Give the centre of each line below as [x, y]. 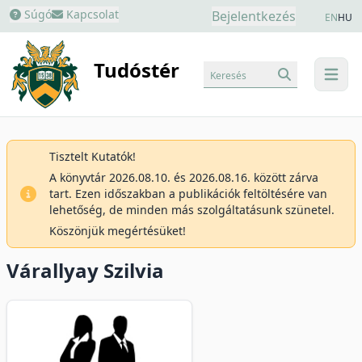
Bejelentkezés [254, 16]
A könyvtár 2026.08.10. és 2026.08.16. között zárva [184, 177]
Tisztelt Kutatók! [93, 156]
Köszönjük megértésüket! [118, 231]
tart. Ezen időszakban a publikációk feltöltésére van [188, 194]
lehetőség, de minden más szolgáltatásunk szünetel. [192, 210]
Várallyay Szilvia [85, 270]
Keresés [228, 75]
